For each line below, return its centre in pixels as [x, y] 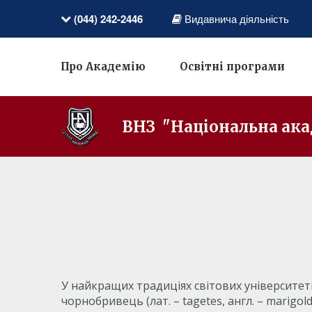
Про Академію [103, 67]
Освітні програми [232, 67]
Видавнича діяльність [237, 18]
